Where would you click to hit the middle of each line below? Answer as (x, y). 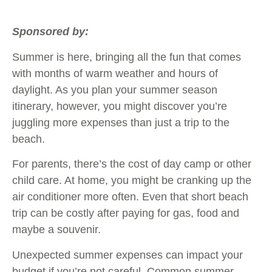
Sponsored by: (52, 32)
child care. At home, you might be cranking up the (132, 181)
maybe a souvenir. (56, 230)
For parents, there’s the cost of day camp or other (132, 164)
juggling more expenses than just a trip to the (121, 122)
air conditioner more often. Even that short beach (130, 197)
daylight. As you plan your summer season (115, 90)
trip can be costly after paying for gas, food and (126, 213)
